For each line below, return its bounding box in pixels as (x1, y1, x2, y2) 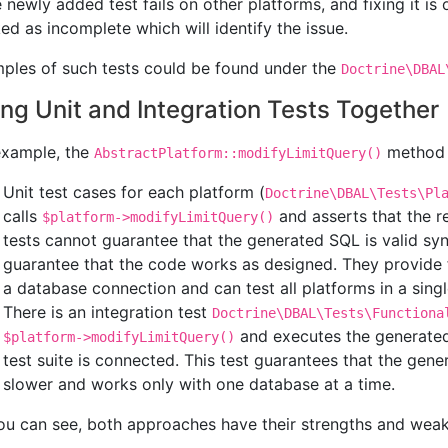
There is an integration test (3, 302, 212, 323)
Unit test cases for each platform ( (3, 182, 265, 203)
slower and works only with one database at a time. (3, 374, 395, 395)
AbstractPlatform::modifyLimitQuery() (94, 145, 382, 162)
